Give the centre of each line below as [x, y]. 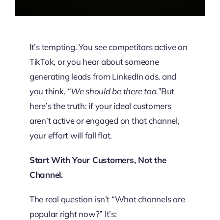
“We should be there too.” [114, 91]
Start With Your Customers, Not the [98, 160]
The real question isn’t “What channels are [107, 199]
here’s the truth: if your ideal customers [100, 106]
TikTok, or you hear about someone [94, 62]
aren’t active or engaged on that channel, [104, 121]
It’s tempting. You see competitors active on [108, 47]
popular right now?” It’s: [73, 214]
